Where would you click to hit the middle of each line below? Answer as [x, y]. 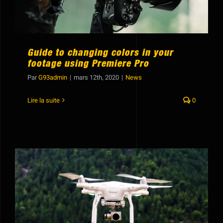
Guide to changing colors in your [100, 53]
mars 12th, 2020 [96, 77]
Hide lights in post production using [111, 196]
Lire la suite [44, 100]
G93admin [53, 77]
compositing [111, 206]
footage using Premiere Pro [88, 64]
